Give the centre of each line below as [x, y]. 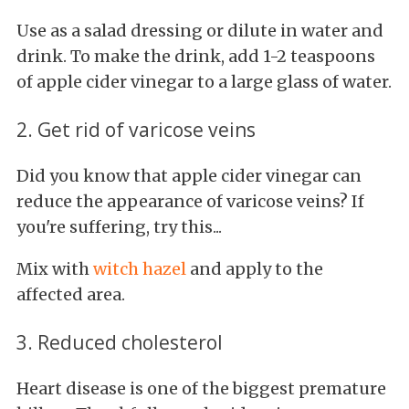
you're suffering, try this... [121, 226]
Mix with [55, 268]
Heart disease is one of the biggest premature [201, 388]
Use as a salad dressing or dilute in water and [200, 30]
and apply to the [255, 268]
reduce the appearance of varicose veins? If [190, 201]
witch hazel [140, 268]
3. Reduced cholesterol [120, 341]
